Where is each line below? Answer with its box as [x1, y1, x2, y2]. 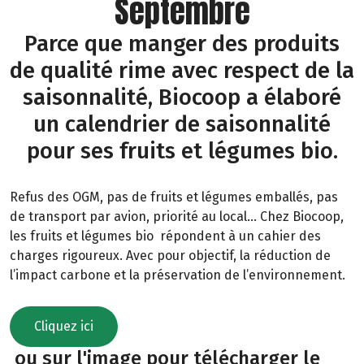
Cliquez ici [34, 318, 93, 334]
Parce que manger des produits [24, 30, 340, 58]
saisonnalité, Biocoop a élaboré [23, 84, 341, 111]
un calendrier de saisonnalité [33, 110, 331, 138]
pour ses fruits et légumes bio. [26, 137, 338, 165]
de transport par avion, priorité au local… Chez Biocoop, [10, 209, 344, 225]
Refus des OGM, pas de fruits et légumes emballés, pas [10, 189, 338, 206]
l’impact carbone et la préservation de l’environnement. [10, 267, 345, 284]
